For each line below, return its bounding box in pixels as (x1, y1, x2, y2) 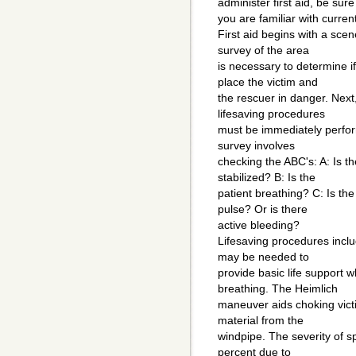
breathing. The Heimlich (218, 282, 338, 296)
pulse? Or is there (218, 203, 308, 216)
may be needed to (218, 250, 309, 264)
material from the (218, 314, 304, 327)
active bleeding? (218, 219, 300, 232)
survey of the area (218, 44, 309, 57)
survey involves (218, 139, 295, 153)
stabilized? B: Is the (218, 171, 315, 184)
